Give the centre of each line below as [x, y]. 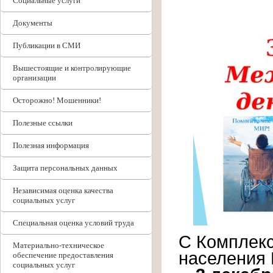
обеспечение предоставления [63, 255]
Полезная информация [51, 145]
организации [34, 78]
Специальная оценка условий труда [73, 223]
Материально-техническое [58, 245]
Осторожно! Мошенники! [57, 100]
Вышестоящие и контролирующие [72, 68]
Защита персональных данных [65, 168]
